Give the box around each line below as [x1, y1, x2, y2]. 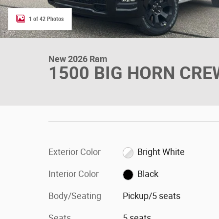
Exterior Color [48, 147, 101, 157]
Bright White [137, 147, 185, 157]
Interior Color [48, 169, 99, 179]
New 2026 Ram [48, 54, 108, 64]
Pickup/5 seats [122, 191, 180, 201]
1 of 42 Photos [29, 15, 64, 22]
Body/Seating [48, 191, 101, 201]
